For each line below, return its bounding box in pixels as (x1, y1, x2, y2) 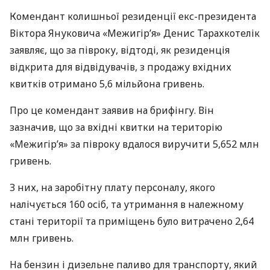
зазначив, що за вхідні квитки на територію (10, 121, 222, 134)
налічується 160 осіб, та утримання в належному (10, 198, 243, 211)
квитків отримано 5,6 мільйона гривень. (10, 77, 204, 90)
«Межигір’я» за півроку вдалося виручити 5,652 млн (10, 137, 259, 151)
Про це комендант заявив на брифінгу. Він (10, 104, 214, 117)
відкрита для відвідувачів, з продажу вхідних (10, 60, 231, 74)
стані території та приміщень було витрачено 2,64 (10, 215, 254, 228)
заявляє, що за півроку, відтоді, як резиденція (10, 43, 230, 57)
